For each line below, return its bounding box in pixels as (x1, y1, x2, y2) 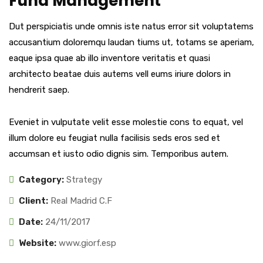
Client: (19, 195, 48, 206)
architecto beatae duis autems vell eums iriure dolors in (9, 68, 231, 79)
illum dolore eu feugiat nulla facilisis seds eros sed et (9, 132, 220, 143)
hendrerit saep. (9, 84, 69, 95)
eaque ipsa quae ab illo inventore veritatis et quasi (9, 52, 210, 63)
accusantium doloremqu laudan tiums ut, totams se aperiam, (9, 36, 254, 48)
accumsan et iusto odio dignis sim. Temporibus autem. (9, 148, 228, 159)
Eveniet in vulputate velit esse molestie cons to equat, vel (9, 116, 243, 127)
